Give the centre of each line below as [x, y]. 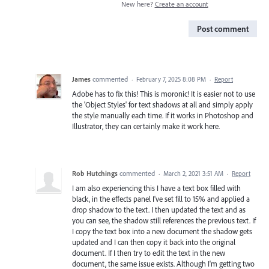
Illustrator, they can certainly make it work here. [146, 126]
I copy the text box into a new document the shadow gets [162, 231]
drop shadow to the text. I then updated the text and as [159, 210]
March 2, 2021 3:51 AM [193, 174]
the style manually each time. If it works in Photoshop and [163, 116]
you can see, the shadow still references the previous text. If [164, 221]
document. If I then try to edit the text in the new [149, 253]
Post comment [223, 29]
